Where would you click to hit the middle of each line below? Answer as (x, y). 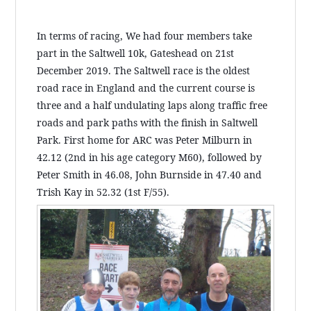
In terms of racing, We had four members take (145, 35)
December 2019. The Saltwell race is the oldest (144, 70)
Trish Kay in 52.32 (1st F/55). (103, 192)
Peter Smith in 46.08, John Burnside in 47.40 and (150, 174)
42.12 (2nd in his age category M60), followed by (150, 157)
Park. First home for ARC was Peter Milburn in (145, 140)
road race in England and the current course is (146, 87)
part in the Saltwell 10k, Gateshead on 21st (136, 53)
